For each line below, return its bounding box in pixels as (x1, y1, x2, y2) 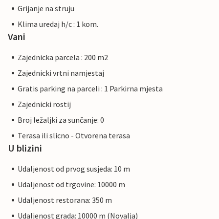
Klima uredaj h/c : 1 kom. (18, 19, 98, 29)
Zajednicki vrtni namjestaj (18, 68, 104, 78)
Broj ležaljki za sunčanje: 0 (18, 115, 104, 125)
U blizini (8, 142, 42, 154)
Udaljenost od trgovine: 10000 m (18, 179, 125, 190)
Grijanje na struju (18, 3, 74, 14)
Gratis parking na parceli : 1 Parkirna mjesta (18, 84, 163, 94)
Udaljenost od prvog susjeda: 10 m (18, 164, 130, 174)
